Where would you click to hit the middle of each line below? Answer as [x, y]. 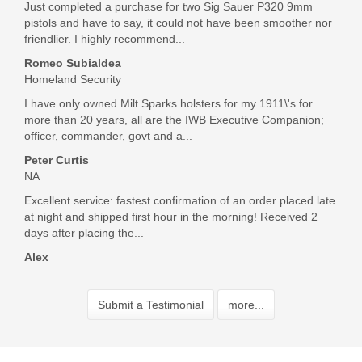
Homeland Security [73, 79]
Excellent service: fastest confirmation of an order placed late [180, 200]
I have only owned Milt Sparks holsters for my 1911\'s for [168, 103]
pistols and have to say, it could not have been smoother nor [178, 22]
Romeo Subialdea [73, 63]
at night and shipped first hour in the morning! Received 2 [171, 216]
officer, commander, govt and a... [108, 135]
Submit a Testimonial [151, 304]
